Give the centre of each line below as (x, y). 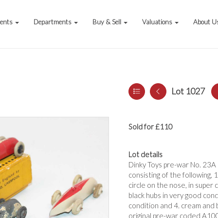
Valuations (158, 22)
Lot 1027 (188, 91)
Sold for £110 (151, 127)
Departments (54, 22)
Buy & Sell (108, 22)
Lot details (145, 154)
